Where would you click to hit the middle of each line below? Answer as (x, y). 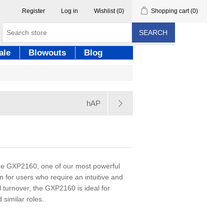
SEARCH (153, 32)
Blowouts (47, 53)
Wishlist (105, 11)
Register (34, 11)
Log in (70, 11)
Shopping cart (170, 11)
